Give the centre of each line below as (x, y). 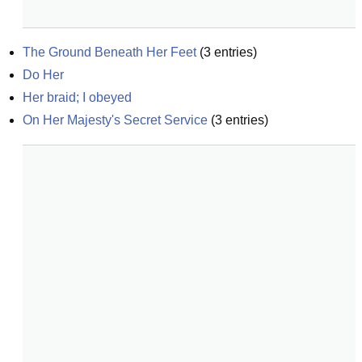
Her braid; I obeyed (77, 97)
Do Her (43, 75)
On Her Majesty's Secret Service (115, 120)
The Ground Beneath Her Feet (109, 52)
